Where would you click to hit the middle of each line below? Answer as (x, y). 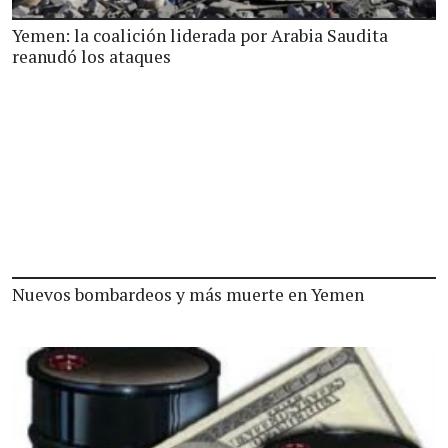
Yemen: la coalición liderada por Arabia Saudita (200, 35)
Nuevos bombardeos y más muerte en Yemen (188, 294)
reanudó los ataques (91, 56)
